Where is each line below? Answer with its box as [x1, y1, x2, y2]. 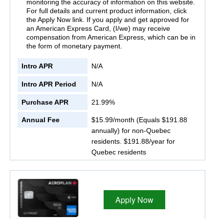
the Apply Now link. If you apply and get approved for [26, 15, 189, 23]
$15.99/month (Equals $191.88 [91, 116, 188, 124]
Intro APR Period [22, 80, 76, 88]
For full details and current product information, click [26, 6, 187, 15]
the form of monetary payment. [26, 42, 122, 50]
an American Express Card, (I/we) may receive [26, 24, 170, 32]
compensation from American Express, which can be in [26, 33, 196, 41]
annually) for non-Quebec [91, 127, 171, 135]
